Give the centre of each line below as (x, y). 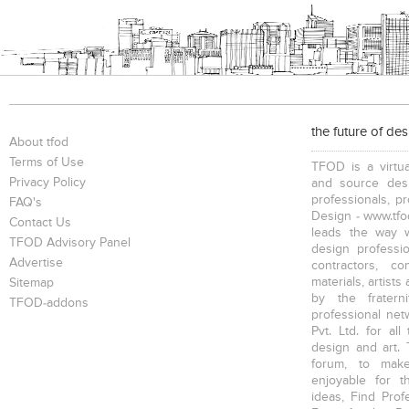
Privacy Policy (47, 183)
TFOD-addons (49, 304)
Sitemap (31, 283)
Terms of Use (47, 163)
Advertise (36, 263)
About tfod (39, 143)
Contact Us (40, 223)
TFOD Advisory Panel (70, 243)
